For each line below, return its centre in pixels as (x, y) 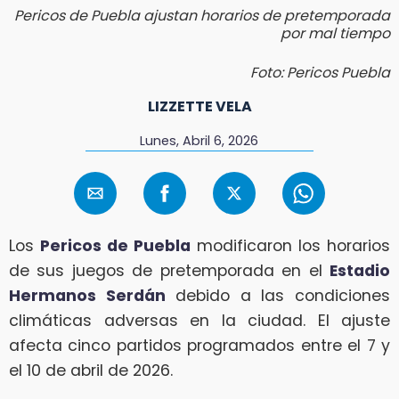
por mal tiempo (335, 33)
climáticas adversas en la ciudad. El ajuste (199, 321)
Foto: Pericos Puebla (320, 72)
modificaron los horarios (290, 246)
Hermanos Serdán (87, 296)
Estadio (360, 271)
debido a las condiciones (278, 296)
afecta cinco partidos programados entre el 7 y (199, 346)
